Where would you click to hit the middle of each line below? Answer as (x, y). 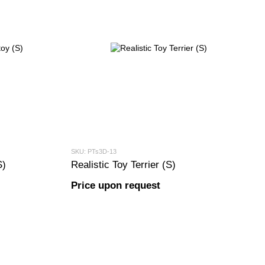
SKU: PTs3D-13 (93, 151)
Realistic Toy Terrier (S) (123, 165)
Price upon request (115, 185)
